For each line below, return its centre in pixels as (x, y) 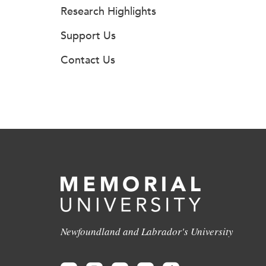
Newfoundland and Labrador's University (147, 231)
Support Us (88, 36)
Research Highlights (108, 11)
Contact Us (88, 60)
